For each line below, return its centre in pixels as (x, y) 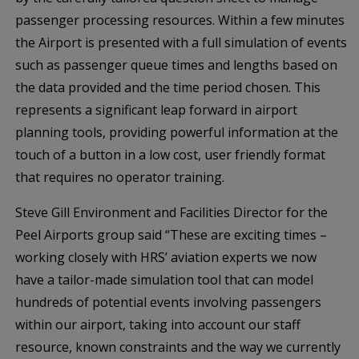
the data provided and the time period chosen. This (168, 87)
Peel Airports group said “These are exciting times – (171, 235)
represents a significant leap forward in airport (156, 110)
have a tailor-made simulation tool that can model (164, 280)
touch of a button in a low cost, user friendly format (170, 155)
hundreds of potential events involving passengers (168, 302)
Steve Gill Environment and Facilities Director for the (171, 212)
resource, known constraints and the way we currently (178, 347)
